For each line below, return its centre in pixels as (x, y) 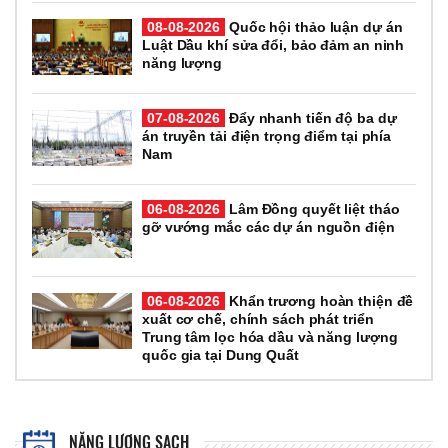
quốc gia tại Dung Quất (220, 354)
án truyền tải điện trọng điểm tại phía (267, 136)
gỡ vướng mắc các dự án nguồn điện (268, 227)
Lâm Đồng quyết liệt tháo (312, 209)
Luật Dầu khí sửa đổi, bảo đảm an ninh (273, 44)
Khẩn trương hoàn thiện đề (319, 300)
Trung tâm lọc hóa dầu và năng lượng (270, 336)
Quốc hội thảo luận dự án (314, 26)
